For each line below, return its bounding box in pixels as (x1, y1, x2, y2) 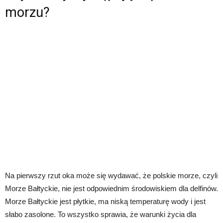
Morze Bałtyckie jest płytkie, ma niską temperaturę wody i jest (5, 197, 206, 206)
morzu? (5, 4, 50, 20)
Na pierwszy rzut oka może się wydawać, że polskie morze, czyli (5, 171, 218, 180)
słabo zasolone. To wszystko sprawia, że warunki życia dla (5, 210, 196, 219)
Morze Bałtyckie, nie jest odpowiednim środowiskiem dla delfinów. (5, 184, 218, 193)
